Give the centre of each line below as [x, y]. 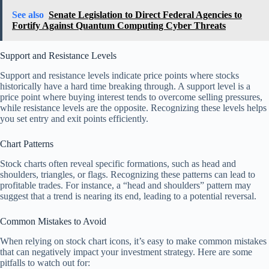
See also [28, 15]
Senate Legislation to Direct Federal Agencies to [145, 15]
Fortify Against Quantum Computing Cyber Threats [119, 26]
